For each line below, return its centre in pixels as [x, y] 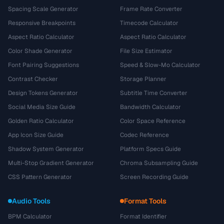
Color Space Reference [153, 121]
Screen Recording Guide [154, 177]
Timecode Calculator [149, 23]
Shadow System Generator [46, 149]
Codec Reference [144, 135]
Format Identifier [143, 216]
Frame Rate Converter [151, 9]
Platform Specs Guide [150, 149]
